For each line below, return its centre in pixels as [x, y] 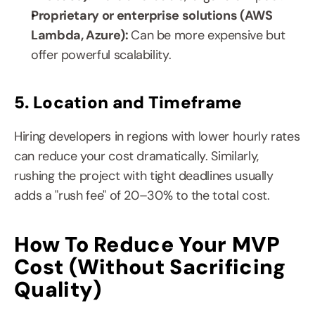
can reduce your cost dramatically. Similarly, [136, 156]
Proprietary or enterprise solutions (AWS [152, 15]
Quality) [58, 289]
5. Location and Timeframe [128, 102]
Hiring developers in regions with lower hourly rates [157, 136]
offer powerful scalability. [101, 55]
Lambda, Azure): [81, 35]
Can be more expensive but [208, 35]
